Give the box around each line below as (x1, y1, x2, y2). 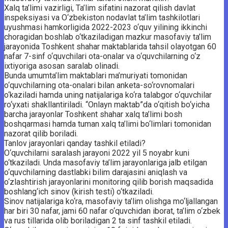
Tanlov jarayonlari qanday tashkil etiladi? (4, 138, 146, 148)
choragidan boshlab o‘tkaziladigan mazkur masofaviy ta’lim (4, 32, 211, 42)
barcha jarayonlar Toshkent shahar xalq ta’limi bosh (4, 109, 182, 119)
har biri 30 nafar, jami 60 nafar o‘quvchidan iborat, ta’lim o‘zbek (4, 206, 220, 216)
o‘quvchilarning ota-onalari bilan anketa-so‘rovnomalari (4, 80, 194, 90)
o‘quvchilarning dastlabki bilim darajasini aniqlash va (4, 167, 187, 177)
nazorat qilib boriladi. (4, 128, 78, 138)
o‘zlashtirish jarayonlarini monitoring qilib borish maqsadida (4, 177, 213, 187)
